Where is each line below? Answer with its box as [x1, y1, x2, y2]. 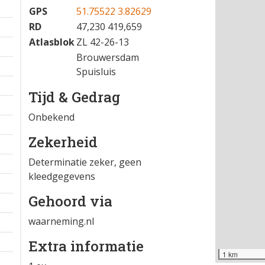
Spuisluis [76, 65, 116, 78]
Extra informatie [28, 237, 144, 256]
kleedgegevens [28, 170, 95, 183]
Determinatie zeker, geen [28, 156, 141, 169]
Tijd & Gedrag [28, 88, 120, 106]
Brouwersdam [76, 51, 139, 64]
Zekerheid [28, 132, 98, 151]
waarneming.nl [28, 215, 94, 228]
